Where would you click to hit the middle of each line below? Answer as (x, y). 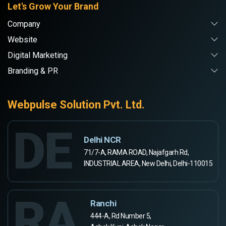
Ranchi (103, 203)
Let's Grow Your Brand (53, 7)
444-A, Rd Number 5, (121, 216)
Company (24, 24)
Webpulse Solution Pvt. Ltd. (76, 105)
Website (22, 40)
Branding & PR (33, 71)
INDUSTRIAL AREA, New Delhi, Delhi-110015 (148, 163)
